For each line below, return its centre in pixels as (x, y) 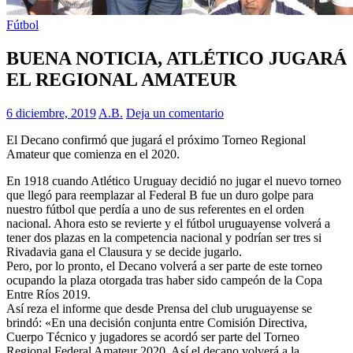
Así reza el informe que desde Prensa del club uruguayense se (159, 308)
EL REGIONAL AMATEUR (121, 79)
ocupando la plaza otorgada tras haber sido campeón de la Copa (164, 280)
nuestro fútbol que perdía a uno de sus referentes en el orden (155, 209)
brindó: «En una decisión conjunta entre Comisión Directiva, (157, 322)
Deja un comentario (175, 113)
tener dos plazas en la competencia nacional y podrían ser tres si (164, 237)
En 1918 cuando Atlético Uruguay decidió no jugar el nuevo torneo (174, 180)
